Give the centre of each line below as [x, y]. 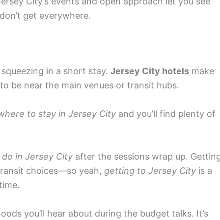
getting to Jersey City [150, 170]
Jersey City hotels [150, 71]
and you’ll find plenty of [166, 114]
